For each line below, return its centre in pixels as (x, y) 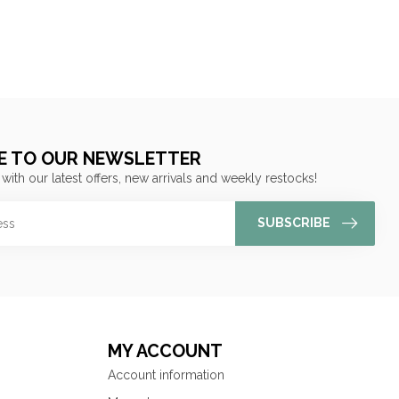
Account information (166, 375)
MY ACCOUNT (165, 351)
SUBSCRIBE (294, 223)
